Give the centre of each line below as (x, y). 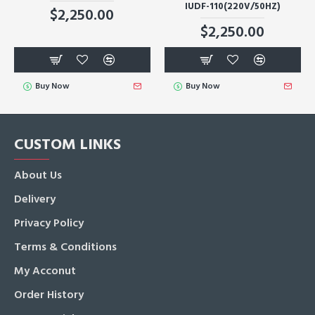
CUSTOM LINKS (67, 144)
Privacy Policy (49, 223)
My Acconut (45, 271)
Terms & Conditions (65, 247)
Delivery (35, 199)
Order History (49, 295)
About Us (38, 175)
